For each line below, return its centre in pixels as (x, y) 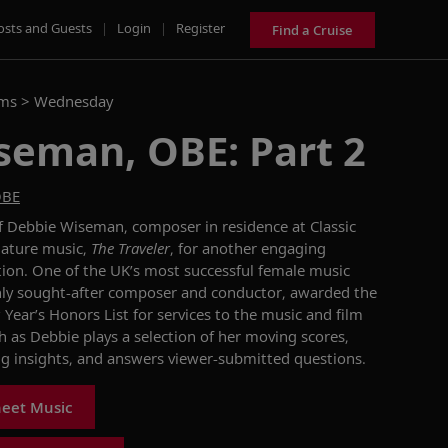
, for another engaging (248, 248)
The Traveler (130, 248)
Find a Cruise (312, 29)
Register (200, 27)
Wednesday (73, 101)
